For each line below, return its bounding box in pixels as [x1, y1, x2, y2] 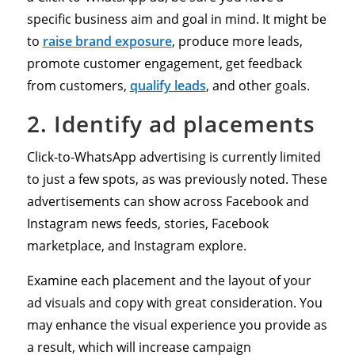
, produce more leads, [171, 32, 303, 50]
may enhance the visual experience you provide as [26, 315, 327, 334]
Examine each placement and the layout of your [26, 271, 311, 289]
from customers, [26, 76, 130, 94]
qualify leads [129, 76, 206, 94]
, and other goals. [205, 76, 310, 94]
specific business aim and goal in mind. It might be [26, 10, 326, 28]
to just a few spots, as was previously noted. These [26, 170, 327, 188]
